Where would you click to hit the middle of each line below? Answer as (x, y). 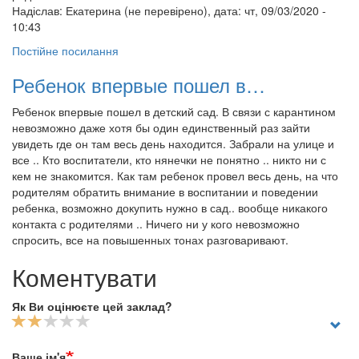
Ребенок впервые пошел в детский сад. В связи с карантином (174, 111)
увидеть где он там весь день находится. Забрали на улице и (173, 143)
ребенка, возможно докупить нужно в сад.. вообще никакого (170, 208)
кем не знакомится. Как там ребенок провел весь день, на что (175, 175)
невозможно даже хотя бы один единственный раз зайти (161, 127)
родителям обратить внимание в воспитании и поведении (165, 192)
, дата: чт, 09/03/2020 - (267, 10)
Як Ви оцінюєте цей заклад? (92, 306)
